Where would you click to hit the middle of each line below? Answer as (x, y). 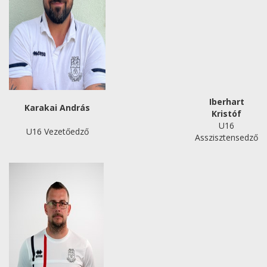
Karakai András (57, 108)
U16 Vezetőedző (57, 131)
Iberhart (226, 102)
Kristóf (226, 114)
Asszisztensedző (226, 137)
